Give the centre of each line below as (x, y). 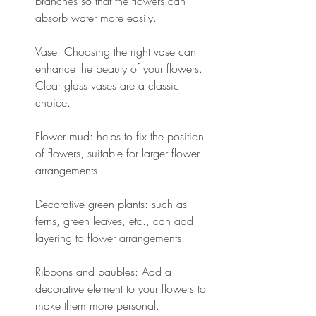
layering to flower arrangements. (110, 237)
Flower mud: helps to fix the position (121, 136)
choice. (53, 102)
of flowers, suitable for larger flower (119, 153)
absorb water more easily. (96, 17)
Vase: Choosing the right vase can (117, 51)
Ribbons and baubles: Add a (105, 271)
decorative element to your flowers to (122, 288)
